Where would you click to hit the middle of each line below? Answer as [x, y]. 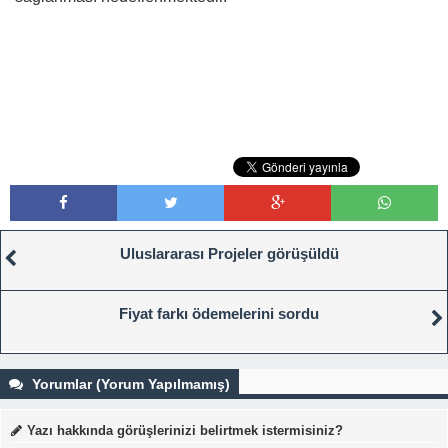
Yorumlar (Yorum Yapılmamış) [129, 383]
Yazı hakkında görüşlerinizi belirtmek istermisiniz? [185, 430]
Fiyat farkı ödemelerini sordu [219, 313]
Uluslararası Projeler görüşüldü [229, 253]
